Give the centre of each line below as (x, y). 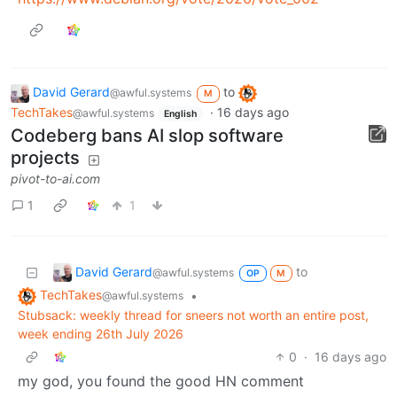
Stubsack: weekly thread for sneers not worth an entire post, (193, 315)
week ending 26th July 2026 (101, 334)
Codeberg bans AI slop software (147, 136)
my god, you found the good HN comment (161, 381)
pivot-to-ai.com (55, 179)
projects (45, 158)
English (180, 113)
